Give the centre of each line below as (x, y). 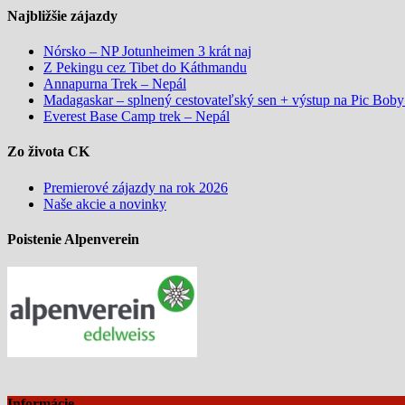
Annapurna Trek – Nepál (115, 84)
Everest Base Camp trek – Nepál (137, 117)
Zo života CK (48, 152)
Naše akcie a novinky (105, 203)
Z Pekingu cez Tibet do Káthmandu (145, 68)
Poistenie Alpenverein (73, 239)
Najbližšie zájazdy (62, 15)
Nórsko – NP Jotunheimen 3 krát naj (147, 52)
